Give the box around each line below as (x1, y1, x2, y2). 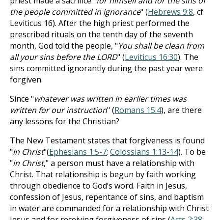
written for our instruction (10, 105, 107, 115)
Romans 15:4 (114, 105, 161, 115)
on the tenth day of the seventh (77, 29, 193, 40)
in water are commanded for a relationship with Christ (10, 203, 209, 214)
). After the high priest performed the (53, 18, 190, 28)
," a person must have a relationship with (44, 158, 194, 168)
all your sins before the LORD (10, 52, 117, 62)
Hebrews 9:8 (148, 6, 193, 17)
